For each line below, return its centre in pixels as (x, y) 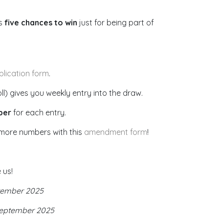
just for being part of (116, 22)
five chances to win (41, 22)
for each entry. (39, 112)
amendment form (115, 132)
